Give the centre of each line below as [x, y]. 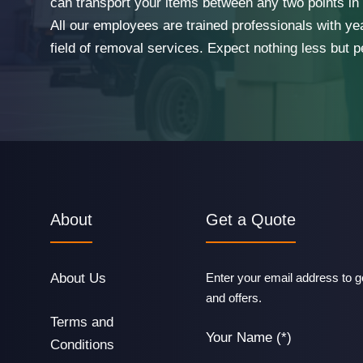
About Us [78, 278]
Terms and [82, 322]
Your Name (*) [249, 337]
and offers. [234, 298]
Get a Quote [251, 220]
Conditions [82, 344]
